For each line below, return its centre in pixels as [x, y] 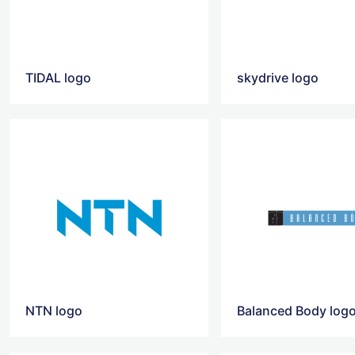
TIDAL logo [58, 78]
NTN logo [54, 311]
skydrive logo [278, 78]
